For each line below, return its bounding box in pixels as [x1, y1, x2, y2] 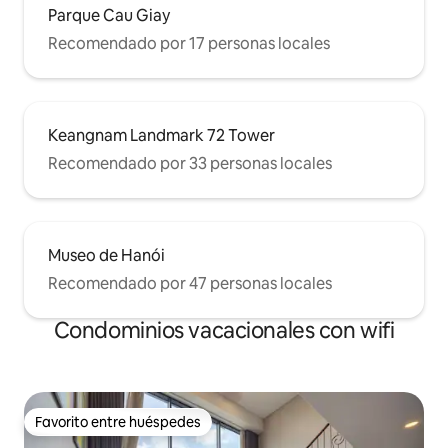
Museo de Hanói [48, 245, 165, 267]
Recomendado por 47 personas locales [48, 273, 332, 295]
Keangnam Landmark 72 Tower [48, 125, 275, 147]
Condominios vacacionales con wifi [53, 316, 395, 346]
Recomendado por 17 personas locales [48, 33, 330, 55]
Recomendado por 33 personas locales [48, 153, 332, 175]
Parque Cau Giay [48, 5, 170, 27]
